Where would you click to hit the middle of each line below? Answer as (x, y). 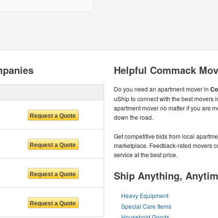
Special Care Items (146, 206)
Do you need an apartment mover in (162, 89)
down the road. (134, 117)
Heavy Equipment (145, 195)
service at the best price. (146, 154)
